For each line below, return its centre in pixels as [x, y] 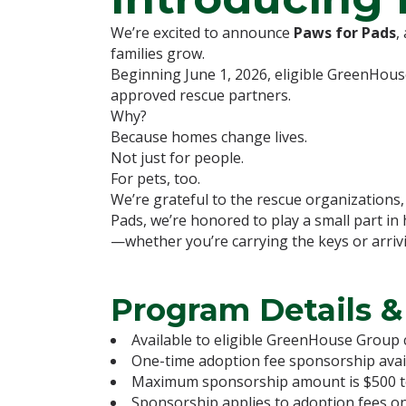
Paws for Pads [345, 32]
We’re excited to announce [202, 32]
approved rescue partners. [201, 95]
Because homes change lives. [209, 136]
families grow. [158, 53]
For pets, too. [155, 178]
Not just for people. [177, 157]
